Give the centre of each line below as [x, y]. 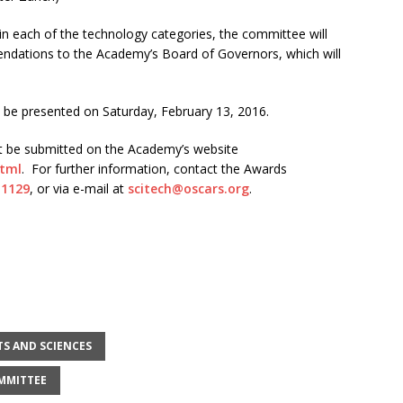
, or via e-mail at [79, 188]
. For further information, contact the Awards [154, 168]
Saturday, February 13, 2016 [184, 111]
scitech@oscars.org [188, 188]
